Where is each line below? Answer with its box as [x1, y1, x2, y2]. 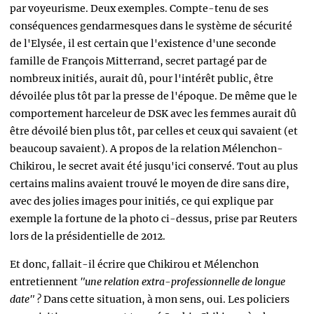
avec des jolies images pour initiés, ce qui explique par [10, 195, 273, 208]
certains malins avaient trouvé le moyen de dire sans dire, [10, 177, 289, 191]
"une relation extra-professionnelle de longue [80, 275, 285, 289]
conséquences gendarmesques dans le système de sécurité [10, 20, 292, 33]
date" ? [10, 293, 41, 306]
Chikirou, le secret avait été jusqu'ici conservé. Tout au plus [10, 160, 298, 173]
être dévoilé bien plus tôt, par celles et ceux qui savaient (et [10, 125, 298, 138]
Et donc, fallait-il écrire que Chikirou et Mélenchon [10, 258, 259, 271]
